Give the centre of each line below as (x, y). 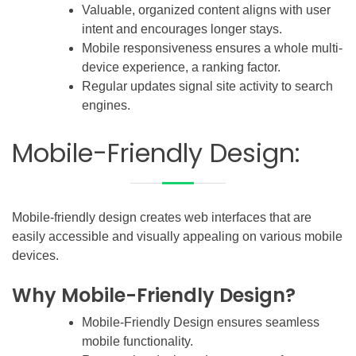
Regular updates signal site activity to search (207, 86)
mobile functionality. (137, 341)
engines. (106, 105)
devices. (35, 255)
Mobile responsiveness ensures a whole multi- (212, 48)
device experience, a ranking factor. (181, 67)
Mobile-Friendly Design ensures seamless (201, 322)
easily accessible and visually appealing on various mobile (177, 236)
